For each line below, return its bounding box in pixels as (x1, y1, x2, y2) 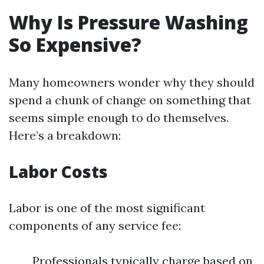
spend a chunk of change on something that (9, 93, 251, 107)
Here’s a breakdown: (9, 128, 121, 143)
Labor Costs (9, 160, 108, 183)
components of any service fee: (9, 218, 181, 233)
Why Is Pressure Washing (9, 9, 248, 35)
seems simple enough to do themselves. (9, 110, 229, 125)
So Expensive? (9, 32, 141, 57)
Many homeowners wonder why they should (9, 75, 255, 90)
